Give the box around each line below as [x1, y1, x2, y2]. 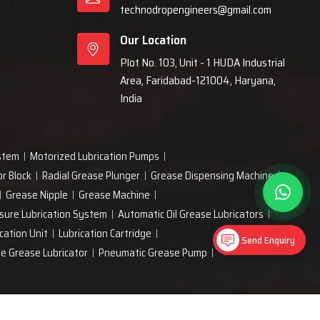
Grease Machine [79, 186, 150, 204]
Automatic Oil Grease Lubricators [118, 206, 264, 223]
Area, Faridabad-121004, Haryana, [119, 71, 276, 89]
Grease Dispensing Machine [151, 167, 274, 184]
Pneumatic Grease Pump [99, 244, 207, 261]
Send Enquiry [241, 232, 295, 248]
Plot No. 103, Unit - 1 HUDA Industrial [119, 54, 285, 71]
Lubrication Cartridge [59, 225, 151, 242]
